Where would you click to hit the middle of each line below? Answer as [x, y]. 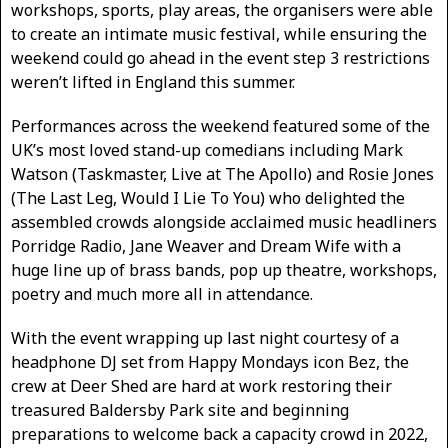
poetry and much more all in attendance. [162, 294]
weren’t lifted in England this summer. [153, 82]
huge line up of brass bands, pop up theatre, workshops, [224, 270]
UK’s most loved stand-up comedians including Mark [207, 150]
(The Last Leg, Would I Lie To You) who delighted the [208, 198]
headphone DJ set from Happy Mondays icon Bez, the [210, 362]
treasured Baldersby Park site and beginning [180, 410]
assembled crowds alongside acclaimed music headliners [224, 222]
